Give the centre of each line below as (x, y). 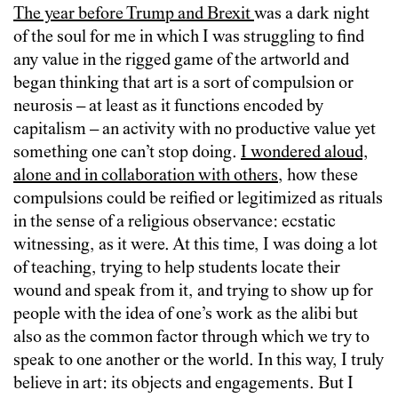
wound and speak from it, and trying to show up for (193, 291)
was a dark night (312, 14)
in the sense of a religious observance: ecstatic (175, 222)
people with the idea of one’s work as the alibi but (186, 314)
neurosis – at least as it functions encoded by (168, 107)
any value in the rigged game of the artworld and (181, 60)
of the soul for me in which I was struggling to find (189, 37)
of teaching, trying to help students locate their (177, 268)
